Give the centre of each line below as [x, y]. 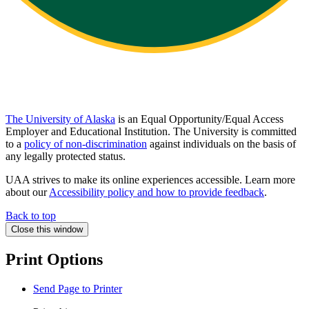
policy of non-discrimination [86, 144]
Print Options [54, 259]
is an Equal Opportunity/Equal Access [199, 119]
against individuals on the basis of [221, 144]
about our [27, 192]
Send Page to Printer [78, 288]
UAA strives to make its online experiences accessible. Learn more [150, 180]
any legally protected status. [66, 157]
